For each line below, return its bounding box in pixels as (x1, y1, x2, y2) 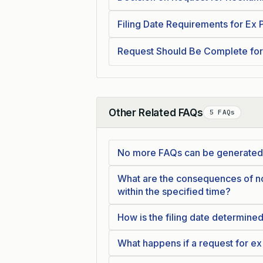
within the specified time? (117, 186, 231, 197)
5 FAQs (209, 108, 235, 116)
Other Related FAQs (109, 106, 203, 119)
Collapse (108, 113, 146, 124)
